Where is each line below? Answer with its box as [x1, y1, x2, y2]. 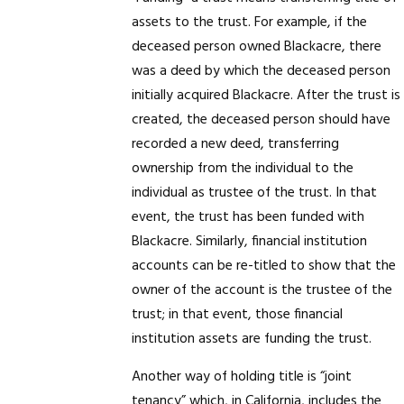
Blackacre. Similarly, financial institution [132, 230, 368, 253]
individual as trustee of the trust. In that [132, 181, 378, 205]
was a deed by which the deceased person [132, 60, 391, 83]
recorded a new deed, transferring [132, 133, 340, 156]
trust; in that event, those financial [132, 303, 344, 326]
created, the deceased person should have [132, 108, 391, 132]
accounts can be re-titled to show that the [132, 254, 397, 278]
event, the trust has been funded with [132, 206, 365, 229]
